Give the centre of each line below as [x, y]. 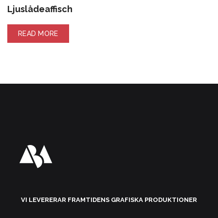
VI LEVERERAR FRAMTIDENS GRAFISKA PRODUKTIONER [109, 200]
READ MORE [38, 34]
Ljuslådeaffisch [40, 9]
